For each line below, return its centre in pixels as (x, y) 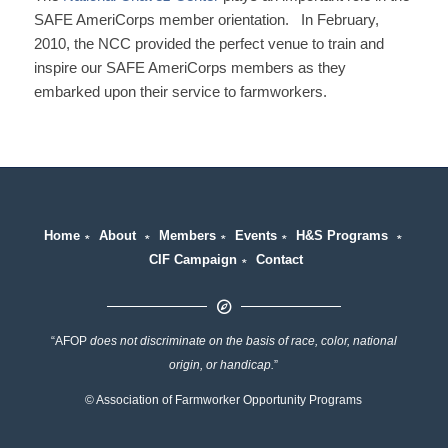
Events (256, 235)
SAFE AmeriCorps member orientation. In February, (206, 19)
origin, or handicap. (222, 365)
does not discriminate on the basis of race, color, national (243, 341)
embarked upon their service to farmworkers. (180, 91)
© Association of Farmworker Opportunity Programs (224, 399)
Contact (279, 259)
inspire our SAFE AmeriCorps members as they (189, 67)
